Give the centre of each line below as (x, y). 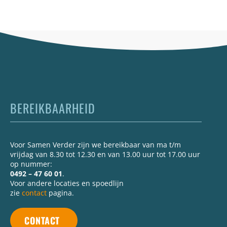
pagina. (60, 193)
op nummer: (31, 164)
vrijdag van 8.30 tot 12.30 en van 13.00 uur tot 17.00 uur (105, 154)
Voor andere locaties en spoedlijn (67, 183)
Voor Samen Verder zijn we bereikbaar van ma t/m (96, 144)
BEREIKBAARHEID (53, 108)
